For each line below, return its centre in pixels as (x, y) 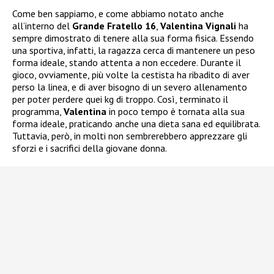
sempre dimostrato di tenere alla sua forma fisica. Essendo (133, 38)
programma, (38, 112)
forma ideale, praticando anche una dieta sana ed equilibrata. (136, 124)
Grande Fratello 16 (114, 26)
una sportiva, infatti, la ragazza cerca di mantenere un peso (134, 50)
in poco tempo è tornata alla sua (176, 112)
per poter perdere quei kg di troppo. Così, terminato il (120, 99)
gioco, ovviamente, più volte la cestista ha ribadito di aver (131, 75)
